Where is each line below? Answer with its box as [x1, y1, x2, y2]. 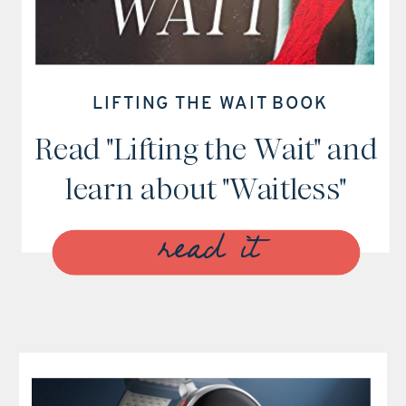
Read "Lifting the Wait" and [34, 129, 377, 170]
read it [159, 233, 259, 272]
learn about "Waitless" [65, 169, 346, 209]
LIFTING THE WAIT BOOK [92, 94, 328, 114]
